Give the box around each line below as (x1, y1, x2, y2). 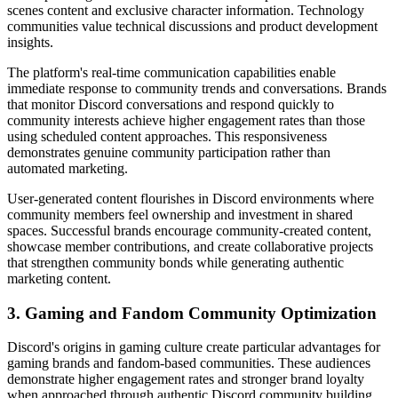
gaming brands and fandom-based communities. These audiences (7, 355, 370, 371)
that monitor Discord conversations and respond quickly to (7, 96, 334, 112)
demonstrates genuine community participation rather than (7, 144, 330, 160)
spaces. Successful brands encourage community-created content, (7, 222, 371, 238)
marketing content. (7, 270, 111, 286)
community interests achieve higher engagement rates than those (7, 112, 365, 128)
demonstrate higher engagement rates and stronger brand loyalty (7, 371, 364, 387)
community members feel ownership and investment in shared (7, 206, 353, 222)
